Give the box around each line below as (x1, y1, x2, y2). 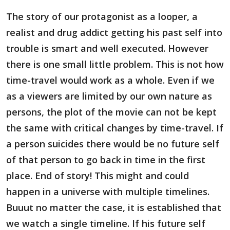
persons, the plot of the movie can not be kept (6, 106, 217, 118)
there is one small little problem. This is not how (6, 58, 224, 70)
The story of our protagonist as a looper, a (6, 10, 198, 23)
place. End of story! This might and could (6, 169, 189, 182)
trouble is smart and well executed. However (6, 42, 208, 54)
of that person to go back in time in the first (6, 154, 205, 166)
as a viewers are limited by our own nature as (6, 90, 212, 102)
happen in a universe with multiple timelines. (6, 185, 209, 198)
